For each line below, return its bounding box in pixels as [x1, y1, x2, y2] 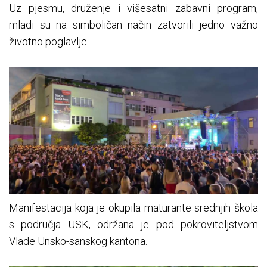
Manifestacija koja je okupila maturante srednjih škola [9, 201, 258, 214]
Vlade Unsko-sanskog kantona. [9, 234, 147, 247]
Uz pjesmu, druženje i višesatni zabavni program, [9, 2, 258, 15]
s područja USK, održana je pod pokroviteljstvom [9, 218, 258, 231]
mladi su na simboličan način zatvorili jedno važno [9, 18, 258, 32]
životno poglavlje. [9, 35, 89, 48]
